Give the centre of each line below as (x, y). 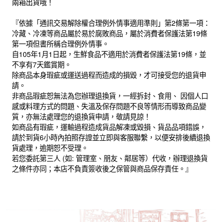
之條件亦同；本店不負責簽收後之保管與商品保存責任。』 (102, 168)
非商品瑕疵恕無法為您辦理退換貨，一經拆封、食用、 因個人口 (110, 95)
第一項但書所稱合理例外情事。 (60, 43)
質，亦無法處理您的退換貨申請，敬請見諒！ (81, 116)
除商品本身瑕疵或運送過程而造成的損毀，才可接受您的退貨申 (109, 75)
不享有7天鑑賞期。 (42, 64)
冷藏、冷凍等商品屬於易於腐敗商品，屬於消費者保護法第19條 (110, 33)
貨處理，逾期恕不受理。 (50, 147)
